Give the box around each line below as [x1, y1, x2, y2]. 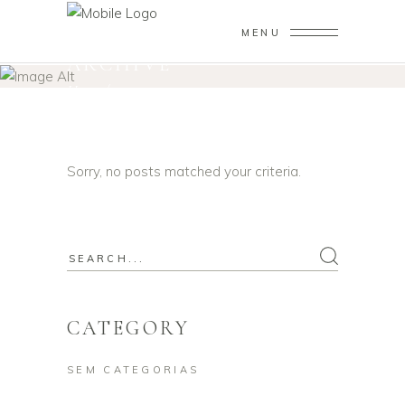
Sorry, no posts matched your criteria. [67, 162, 301, 180]
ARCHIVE [67, 52, 173, 76]
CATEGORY [67, 316, 191, 340]
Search [66, 247, 110, 265]
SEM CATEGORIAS [67, 363, 200, 376]
